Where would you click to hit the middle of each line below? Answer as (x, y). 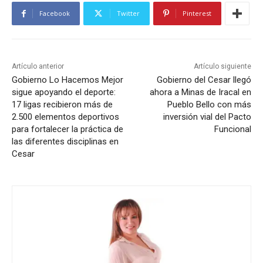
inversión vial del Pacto (207, 117)
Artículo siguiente (222, 67)
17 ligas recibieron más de (62, 105)
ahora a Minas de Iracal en (200, 92)
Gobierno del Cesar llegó (204, 80)
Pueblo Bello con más (209, 105)
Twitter (128, 14)
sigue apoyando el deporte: (64, 92)
